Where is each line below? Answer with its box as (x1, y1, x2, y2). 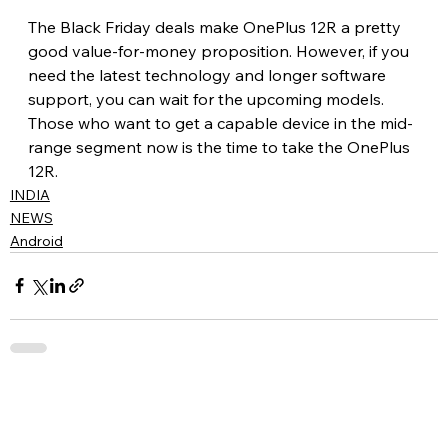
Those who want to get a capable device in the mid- (27, 112, 413, 133)
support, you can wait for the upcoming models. (27, 88, 388, 109)
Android (9, 231, 63, 250)
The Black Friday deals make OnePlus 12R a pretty (27, 16, 405, 37)
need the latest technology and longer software (27, 64, 390, 85)
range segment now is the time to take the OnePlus (27, 136, 414, 157)
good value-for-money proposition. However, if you (27, 40, 413, 61)
